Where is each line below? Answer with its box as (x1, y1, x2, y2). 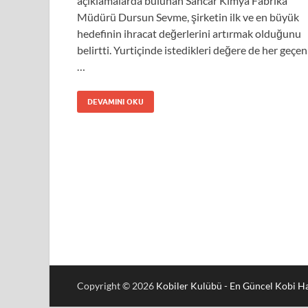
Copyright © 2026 (77, 280, 156, 291)
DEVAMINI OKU (87, 96, 144, 107)
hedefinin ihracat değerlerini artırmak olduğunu (77, 26, 301, 40)
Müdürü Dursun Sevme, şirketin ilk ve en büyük (77, 10, 299, 23)
